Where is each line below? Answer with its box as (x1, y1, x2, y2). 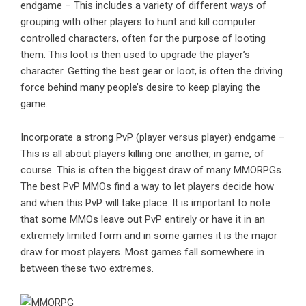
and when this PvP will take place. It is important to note (20, 197, 270, 210)
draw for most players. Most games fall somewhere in (20, 246, 264, 259)
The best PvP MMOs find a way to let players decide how (20, 180, 274, 193)
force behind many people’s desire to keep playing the (20, 81, 260, 94)
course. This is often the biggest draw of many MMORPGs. (20, 164, 283, 177)
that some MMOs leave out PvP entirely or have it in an (20, 213, 265, 226)
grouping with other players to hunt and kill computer (20, 16, 256, 29)
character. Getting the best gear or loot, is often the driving (20, 65, 283, 78)
